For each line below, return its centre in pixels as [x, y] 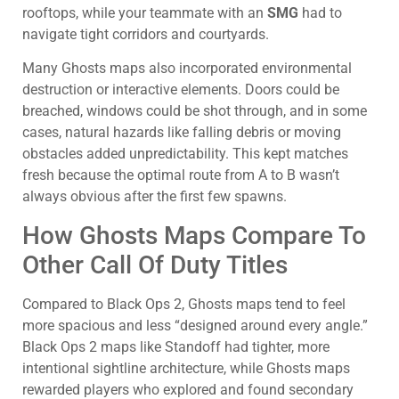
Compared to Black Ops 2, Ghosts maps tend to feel [184, 304]
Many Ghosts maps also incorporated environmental [187, 69]
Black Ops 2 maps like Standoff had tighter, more [176, 346]
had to [320, 12]
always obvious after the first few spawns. [155, 197]
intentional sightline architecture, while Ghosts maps [186, 368]
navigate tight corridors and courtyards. [146, 34]
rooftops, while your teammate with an [145, 12]
